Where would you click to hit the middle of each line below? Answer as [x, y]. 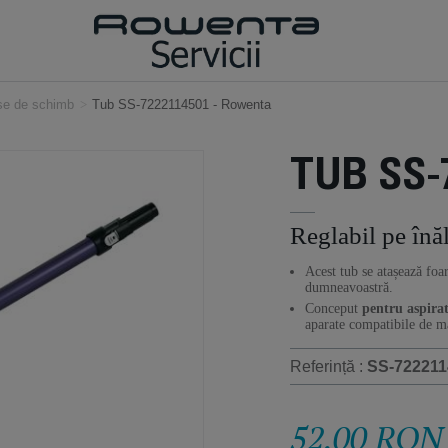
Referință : [328, 366]
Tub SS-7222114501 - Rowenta [181, 104]
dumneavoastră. [349, 287]
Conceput [333, 308]
